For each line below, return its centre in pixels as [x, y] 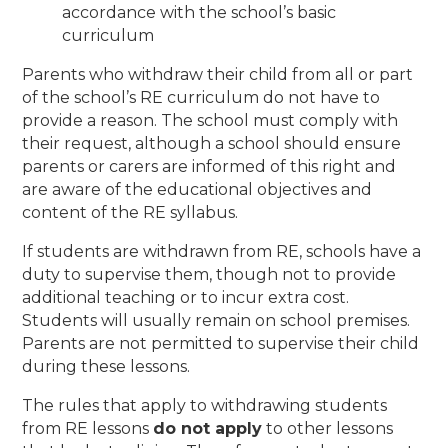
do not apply [208, 429]
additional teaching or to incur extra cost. [186, 298]
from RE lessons [88, 429]
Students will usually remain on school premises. [216, 321]
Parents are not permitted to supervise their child [221, 344]
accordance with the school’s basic [199, 13]
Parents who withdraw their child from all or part [218, 75]
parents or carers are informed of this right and [209, 167]
